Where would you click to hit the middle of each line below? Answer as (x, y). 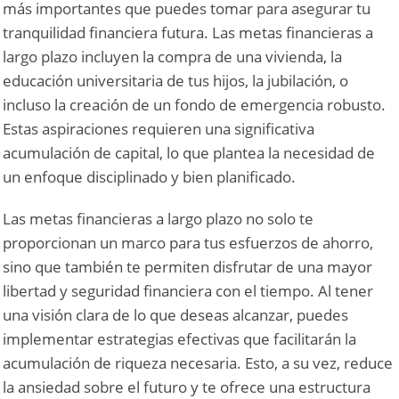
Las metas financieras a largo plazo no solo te (159, 218)
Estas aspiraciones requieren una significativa (159, 128)
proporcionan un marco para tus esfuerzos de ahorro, (188, 242)
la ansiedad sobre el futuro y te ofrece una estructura (187, 387)
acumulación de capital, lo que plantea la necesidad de (189, 152)
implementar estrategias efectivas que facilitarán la (180, 338)
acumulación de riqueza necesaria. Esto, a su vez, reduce (198, 362)
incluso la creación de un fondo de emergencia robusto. (195, 104)
